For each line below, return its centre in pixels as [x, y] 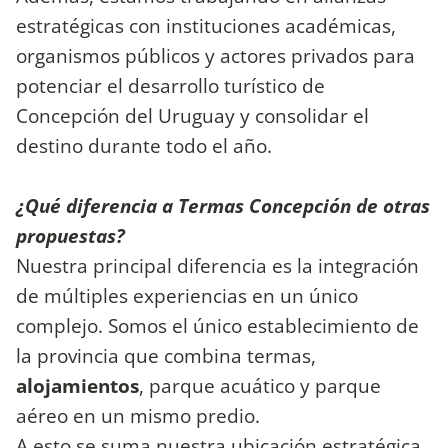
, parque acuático [217, 386]
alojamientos [77, 386]
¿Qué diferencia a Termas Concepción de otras [223, 206]
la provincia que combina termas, [166, 356]
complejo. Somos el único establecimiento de [217, 326]
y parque [340, 386]
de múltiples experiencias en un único [187, 296]
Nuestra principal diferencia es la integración [217, 266]
